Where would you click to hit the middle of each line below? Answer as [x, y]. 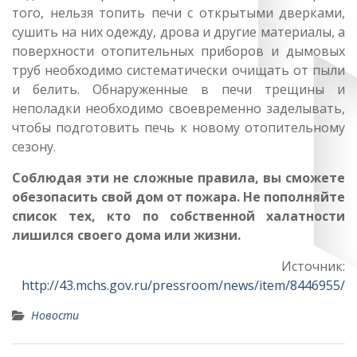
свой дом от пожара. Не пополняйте [222, 197]
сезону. [34, 147]
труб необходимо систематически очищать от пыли [178, 70]
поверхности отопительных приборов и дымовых [178, 51]
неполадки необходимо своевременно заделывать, [178, 108]
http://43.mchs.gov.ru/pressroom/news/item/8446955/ [183, 285]
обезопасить [55, 197]
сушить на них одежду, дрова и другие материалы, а [178, 32]
